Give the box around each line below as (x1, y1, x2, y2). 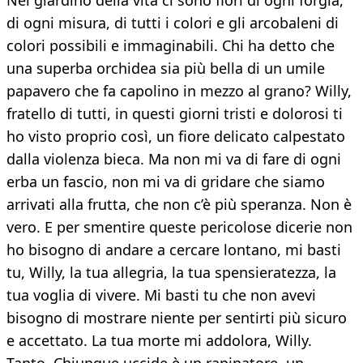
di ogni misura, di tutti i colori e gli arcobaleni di (6, 13, 339, 33)
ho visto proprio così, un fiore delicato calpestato (6, 126, 345, 147)
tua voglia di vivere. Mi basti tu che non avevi (6, 285, 316, 305)
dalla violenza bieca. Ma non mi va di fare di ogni (6, 149, 341, 169)
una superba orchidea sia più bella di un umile (6, 58, 325, 79)
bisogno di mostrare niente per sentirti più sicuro (6, 308, 347, 328)
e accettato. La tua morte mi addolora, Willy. (6, 331, 312, 351)
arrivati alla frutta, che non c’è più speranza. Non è (6, 194, 352, 215)
